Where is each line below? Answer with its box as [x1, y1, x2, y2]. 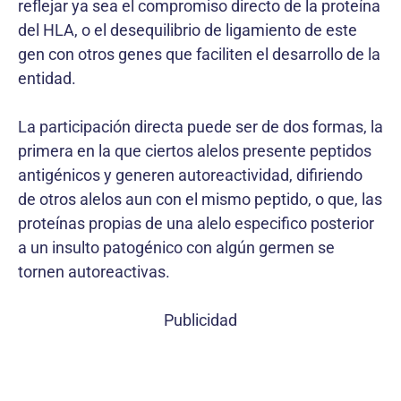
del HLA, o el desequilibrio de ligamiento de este [18, 21, 357, 39]
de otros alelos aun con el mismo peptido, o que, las [18, 190, 382, 209]
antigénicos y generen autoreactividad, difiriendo [18, 166, 363, 184]
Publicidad [164, 311, 237, 329]
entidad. [18, 69, 76, 88]
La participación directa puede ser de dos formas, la [18, 117, 383, 136]
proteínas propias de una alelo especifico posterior [18, 214, 374, 233]
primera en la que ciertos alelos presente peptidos [18, 141, 371, 160]
